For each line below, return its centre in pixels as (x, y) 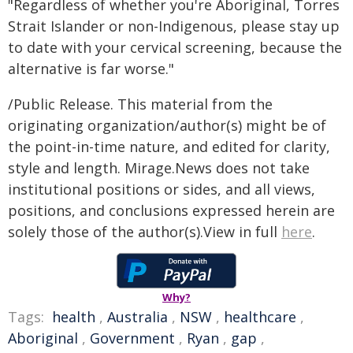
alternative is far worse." (91, 69)
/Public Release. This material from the (140, 104)
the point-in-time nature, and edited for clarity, (169, 147)
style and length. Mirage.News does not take (159, 168)
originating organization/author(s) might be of (167, 125)
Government (132, 338)
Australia (137, 317)
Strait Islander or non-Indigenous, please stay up (174, 26)
